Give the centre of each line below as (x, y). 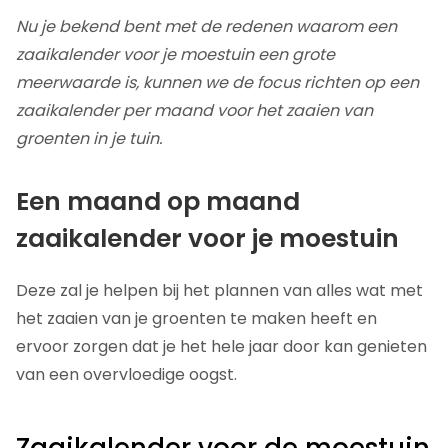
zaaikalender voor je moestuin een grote (175, 54)
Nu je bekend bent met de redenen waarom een (206, 26)
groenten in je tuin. (89, 138)
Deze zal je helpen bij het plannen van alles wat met (219, 290)
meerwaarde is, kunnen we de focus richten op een (217, 82)
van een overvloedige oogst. (126, 374)
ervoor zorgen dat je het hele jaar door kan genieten (221, 346)
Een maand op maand (158, 201)
